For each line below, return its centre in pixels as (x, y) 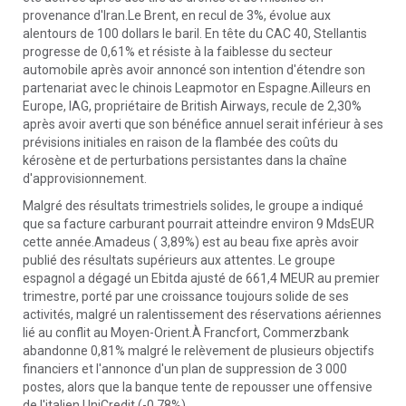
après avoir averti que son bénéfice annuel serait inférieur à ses (203, 124)
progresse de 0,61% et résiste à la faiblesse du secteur (178, 52)
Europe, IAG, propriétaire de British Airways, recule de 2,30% (192, 106)
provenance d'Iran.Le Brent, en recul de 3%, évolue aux (177, 15)
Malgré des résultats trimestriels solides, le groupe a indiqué (193, 206)
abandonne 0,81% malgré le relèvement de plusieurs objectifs (198, 351)
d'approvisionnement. (85, 179)
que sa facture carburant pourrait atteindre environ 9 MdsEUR (198, 224)
